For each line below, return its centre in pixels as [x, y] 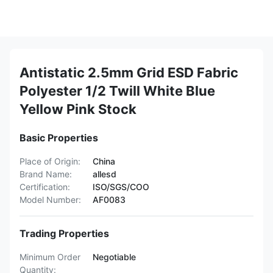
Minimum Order [50, 257]
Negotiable [114, 257]
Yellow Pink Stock [78, 109]
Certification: [45, 187]
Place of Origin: [50, 161]
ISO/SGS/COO [121, 187]
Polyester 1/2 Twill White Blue [117, 91]
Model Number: [50, 200]
